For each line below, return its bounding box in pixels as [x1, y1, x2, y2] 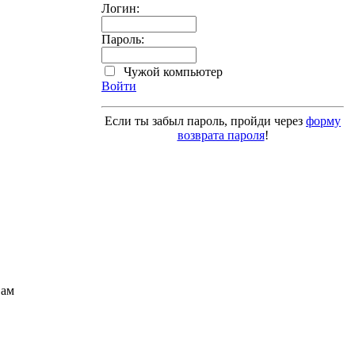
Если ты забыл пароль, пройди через [105, 113, 306, 128]
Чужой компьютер [120, 64, 223, 78]
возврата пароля [177, 128, 265, 142]
